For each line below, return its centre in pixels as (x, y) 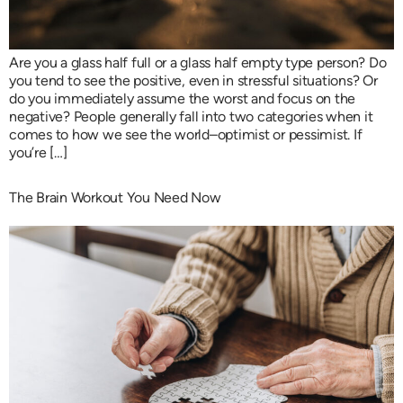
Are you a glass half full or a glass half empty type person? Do (198, 62)
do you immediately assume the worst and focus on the (182, 98)
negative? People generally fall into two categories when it (191, 116)
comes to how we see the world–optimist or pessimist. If (186, 134)
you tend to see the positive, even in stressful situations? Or (193, 80)
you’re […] (38, 152)
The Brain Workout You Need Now (115, 198)
